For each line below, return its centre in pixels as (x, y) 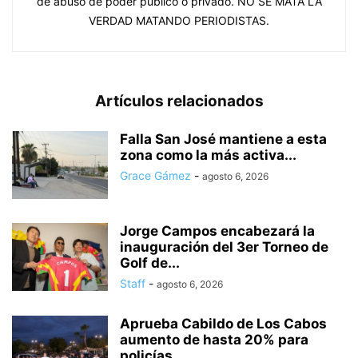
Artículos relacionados (179, 101)
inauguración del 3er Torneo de (224, 247)
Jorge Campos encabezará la (217, 231)
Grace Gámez (155, 176)
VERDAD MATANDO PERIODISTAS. (179, 21)
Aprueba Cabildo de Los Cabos (223, 324)
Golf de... (150, 263)
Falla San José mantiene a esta (223, 139)
